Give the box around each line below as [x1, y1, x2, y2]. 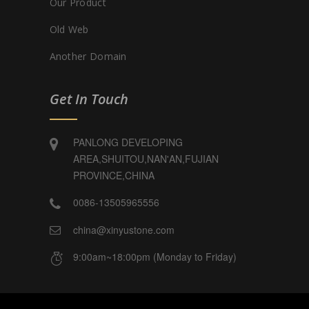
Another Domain [49, 50, 127, 63]
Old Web [49, 23, 89, 36]
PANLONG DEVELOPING [72, 135, 183, 149]
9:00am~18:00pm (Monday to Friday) [72, 250, 237, 263]
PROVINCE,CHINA [72, 168, 154, 182]
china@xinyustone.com [72, 223, 175, 237]
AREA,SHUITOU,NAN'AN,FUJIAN [72, 152, 219, 166]
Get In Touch [49, 90, 128, 108]
